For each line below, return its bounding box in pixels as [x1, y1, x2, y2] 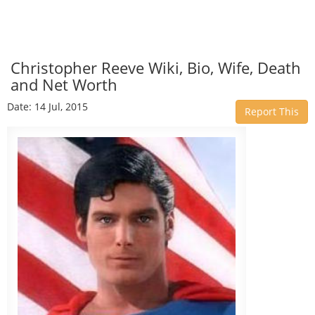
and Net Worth [11, 74, 117, 95]
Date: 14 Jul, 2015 [7, 100, 88, 113]
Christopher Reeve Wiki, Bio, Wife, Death [11, 57, 301, 78]
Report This [245, 105, 299, 118]
